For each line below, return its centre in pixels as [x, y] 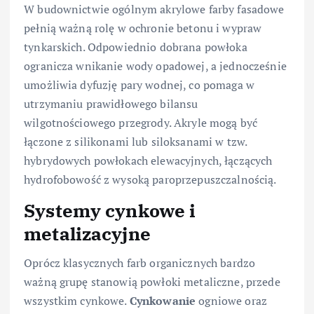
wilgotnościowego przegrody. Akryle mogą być [141, 122]
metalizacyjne [87, 233]
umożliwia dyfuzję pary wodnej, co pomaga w [139, 84]
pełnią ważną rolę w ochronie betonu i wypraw [143, 28]
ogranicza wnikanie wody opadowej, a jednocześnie [155, 66]
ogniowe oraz [232, 301]
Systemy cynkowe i [110, 210]
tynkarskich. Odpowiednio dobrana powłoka [136, 47]
